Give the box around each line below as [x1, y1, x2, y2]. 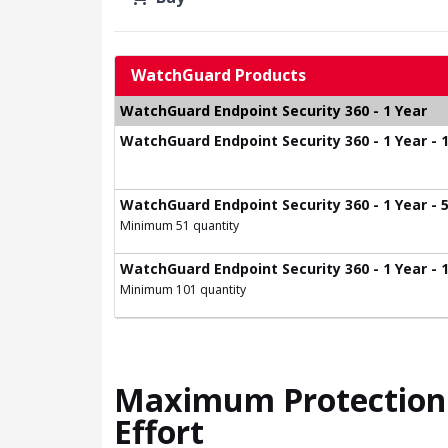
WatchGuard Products [131, 64, 306, 87]
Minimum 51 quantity [120, 217, 239, 235]
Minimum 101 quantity [120, 281, 246, 299]
